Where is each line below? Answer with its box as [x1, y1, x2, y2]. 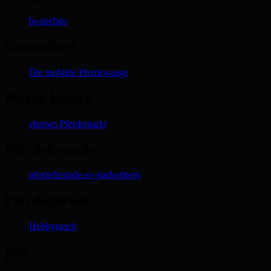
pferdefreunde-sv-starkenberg [29, 169, 141, 180]
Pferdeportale [5, 192, 91, 209]
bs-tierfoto [29, 16, 68, 27]
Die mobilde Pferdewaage [29, 67, 128, 77]
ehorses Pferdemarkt [29, 118, 106, 129]
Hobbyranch [29, 221, 77, 232]
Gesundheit [5, 38, 76, 54]
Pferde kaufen [5, 90, 93, 106]
